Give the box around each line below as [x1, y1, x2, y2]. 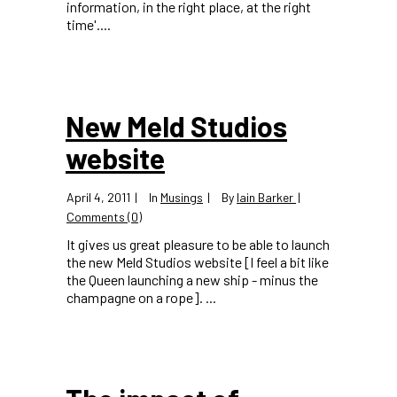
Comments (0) [66, 209, 142, 224]
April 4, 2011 [66, 190, 130, 205]
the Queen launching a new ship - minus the [66, 271, 318, 288]
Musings [160, 190, 203, 205]
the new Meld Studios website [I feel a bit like [66, 253, 329, 270]
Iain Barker [237, 190, 293, 205]
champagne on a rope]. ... [66, 289, 216, 306]
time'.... [66, 16, 111, 33]
